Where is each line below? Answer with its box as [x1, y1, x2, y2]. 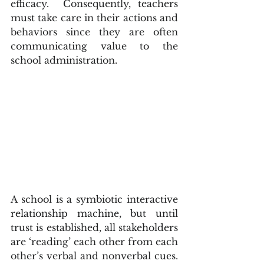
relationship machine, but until [11, 207, 178, 220]
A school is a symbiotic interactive [11, 193, 178, 206]
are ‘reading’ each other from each [11, 236, 178, 248]
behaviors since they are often [11, 26, 178, 38]
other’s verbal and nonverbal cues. [11, 250, 178, 262]
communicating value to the [11, 40, 178, 52]
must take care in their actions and [11, 12, 178, 24]
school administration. [11, 54, 117, 67]
